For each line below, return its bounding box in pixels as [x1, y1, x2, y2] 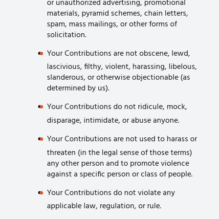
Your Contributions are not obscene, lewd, [47, 47, 190, 60]
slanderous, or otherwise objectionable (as [47, 71, 190, 85]
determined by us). [47, 82, 109, 95]
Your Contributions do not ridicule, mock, [47, 101, 187, 114]
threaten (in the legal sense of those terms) [47, 146, 192, 159]
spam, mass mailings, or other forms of [47, 18, 177, 31]
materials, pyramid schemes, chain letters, [47, 7, 188, 20]
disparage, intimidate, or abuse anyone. [47, 114, 179, 127]
